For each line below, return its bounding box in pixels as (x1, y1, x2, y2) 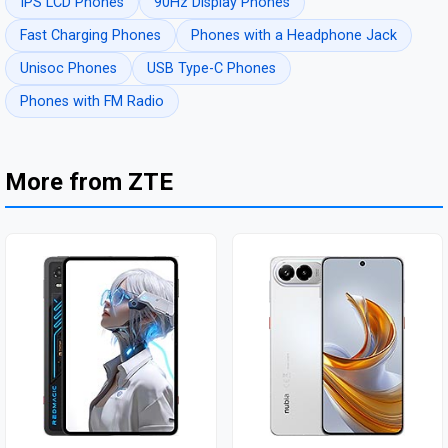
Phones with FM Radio (20, 93, 164, 111)
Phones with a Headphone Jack (191, 27, 397, 45)
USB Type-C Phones (147, 60, 276, 78)
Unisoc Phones (20, 60, 117, 78)
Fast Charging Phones (20, 27, 161, 45)
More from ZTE (5, 168, 173, 197)
